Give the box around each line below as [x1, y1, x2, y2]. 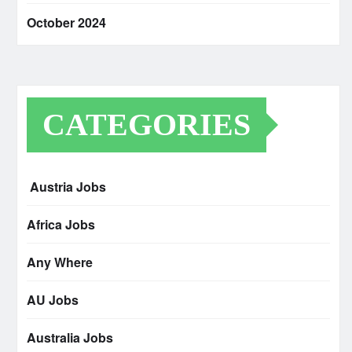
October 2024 [27, 13, 106, 32]
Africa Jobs [27, 215, 95, 234]
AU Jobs [27, 291, 79, 310]
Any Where [27, 253, 93, 272]
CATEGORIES [42, 107, 251, 143]
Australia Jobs [27, 328, 113, 347]
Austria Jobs [27, 178, 106, 196]
